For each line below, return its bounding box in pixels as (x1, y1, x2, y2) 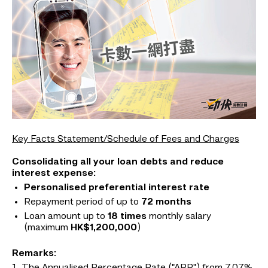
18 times (108, 212, 149, 222)
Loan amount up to (24, 212, 108, 222)
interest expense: (12, 169, 96, 179)
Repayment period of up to (24, 197, 141, 208)
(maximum (24, 223, 71, 233)
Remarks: (12, 249, 56, 259)
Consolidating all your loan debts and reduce (12, 157, 224, 167)
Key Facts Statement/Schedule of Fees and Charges (12, 135, 239, 145)
